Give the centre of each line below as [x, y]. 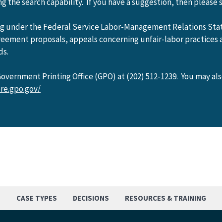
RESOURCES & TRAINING [166, 198]
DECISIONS [91, 198]
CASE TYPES [37, 198]
